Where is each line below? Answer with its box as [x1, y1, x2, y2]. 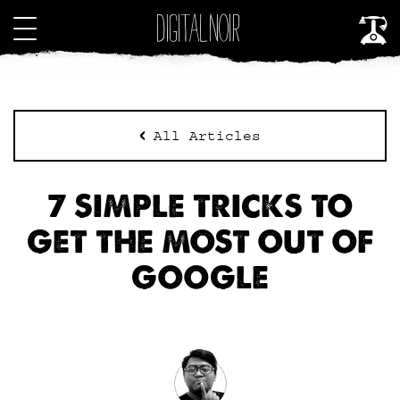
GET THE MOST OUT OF [27, 222, 373, 261]
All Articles [153, 128, 261, 144]
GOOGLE [131, 258, 269, 296]
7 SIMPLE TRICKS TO [47, 187, 353, 225]
